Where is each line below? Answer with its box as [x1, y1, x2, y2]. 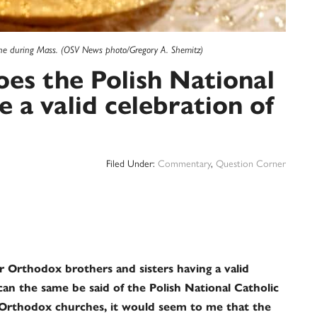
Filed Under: [106, 156, 158, 170]
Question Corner [216, 156, 286, 170]
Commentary [158, 156, 211, 170]
